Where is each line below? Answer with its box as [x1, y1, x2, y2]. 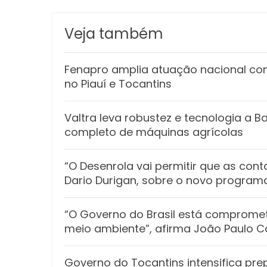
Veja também [64, 24, 163, 44]
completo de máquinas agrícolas [64, 125, 243, 140]
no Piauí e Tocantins [64, 76, 172, 92]
